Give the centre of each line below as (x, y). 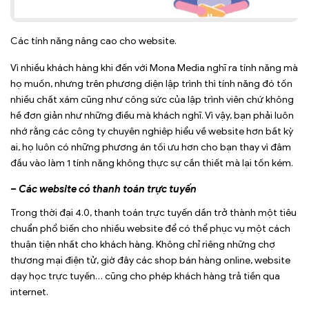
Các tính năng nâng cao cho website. (93, 41)
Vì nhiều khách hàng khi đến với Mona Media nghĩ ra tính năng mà (154, 68)
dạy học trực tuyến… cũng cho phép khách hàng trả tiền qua (145, 277)
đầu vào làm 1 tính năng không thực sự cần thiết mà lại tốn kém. (152, 163)
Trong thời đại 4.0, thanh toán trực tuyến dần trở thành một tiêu (153, 213)
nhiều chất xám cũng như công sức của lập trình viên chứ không (152, 100)
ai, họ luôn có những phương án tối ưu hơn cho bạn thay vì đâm (151, 148)
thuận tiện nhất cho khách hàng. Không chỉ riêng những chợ (143, 245)
